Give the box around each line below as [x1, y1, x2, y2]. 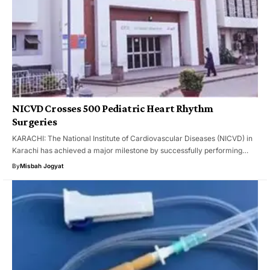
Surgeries [12, 116, 57, 128]
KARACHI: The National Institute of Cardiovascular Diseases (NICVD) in [12, 134, 253, 143]
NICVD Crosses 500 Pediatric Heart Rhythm [12, 102, 213, 115]
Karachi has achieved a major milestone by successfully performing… [12, 146, 248, 155]
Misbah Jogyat [20, 162, 64, 170]
